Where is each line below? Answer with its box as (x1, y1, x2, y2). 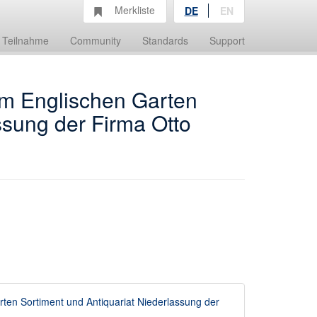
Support (209, 33, 245, 47)
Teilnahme (2, 33, 49, 47)
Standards (142, 33, 188, 47)
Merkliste (115, 2, 155, 17)
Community (70, 33, 121, 47)
